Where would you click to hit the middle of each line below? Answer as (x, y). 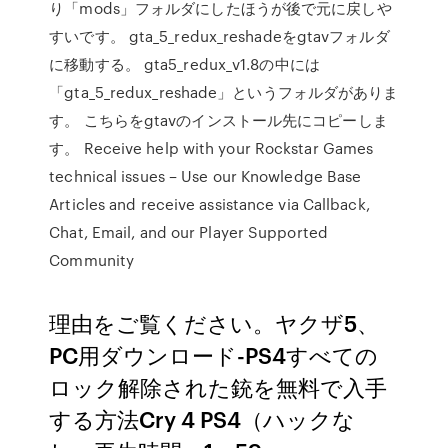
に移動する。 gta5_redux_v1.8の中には (184, 64)
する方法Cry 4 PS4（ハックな (202, 418)
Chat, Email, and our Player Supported (188, 232)
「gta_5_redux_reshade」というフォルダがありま (224, 92)
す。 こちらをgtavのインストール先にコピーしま (218, 120)
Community (92, 260)
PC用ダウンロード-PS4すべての (214, 354)
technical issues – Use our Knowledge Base (205, 176)
